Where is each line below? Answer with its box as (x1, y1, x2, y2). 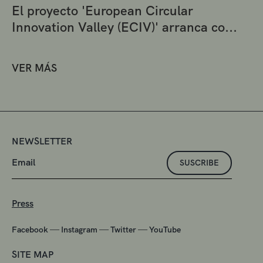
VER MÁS (12, 60, 57, 75)
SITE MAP (12, 248, 53, 261)
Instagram (61, 224, 97, 235)
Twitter (110, 224, 136, 235)
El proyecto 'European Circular (12, 2, 193, 19)
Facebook (12, 224, 48, 235)
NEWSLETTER (12, 134, 72, 147)
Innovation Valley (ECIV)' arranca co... (12, 18, 237, 36)
